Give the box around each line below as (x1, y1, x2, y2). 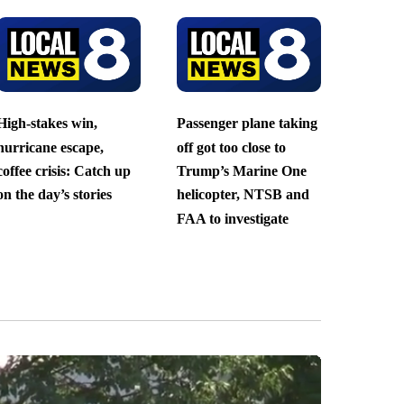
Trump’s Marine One (176, 162, 307, 179)
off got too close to (176, 139, 286, 155)
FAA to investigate (176, 210, 289, 226)
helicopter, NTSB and (176, 187, 309, 203)
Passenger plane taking (176, 115, 317, 132)
